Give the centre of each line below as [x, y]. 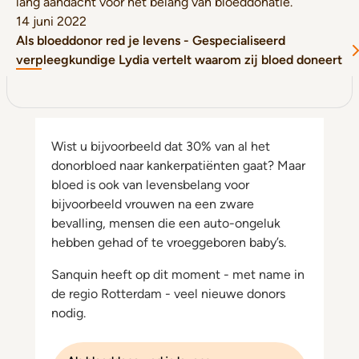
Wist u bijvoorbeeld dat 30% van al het [161, 146]
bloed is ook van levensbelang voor [150, 185]
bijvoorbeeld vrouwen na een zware [153, 204]
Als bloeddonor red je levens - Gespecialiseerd [151, 40]
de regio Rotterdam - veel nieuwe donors [168, 294]
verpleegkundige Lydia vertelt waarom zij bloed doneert [179, 60]
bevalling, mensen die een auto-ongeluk [166, 223]
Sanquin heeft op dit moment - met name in [178, 274]
